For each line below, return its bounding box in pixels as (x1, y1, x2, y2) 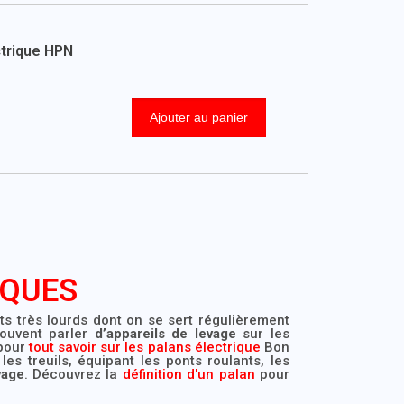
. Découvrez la (23, 365, 123, 382)
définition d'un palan (122, 365, 255, 382)
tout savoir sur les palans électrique (28, 338, 261, 355)
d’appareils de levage (94, 325, 236, 342)
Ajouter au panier (149, 109, 248, 124)
